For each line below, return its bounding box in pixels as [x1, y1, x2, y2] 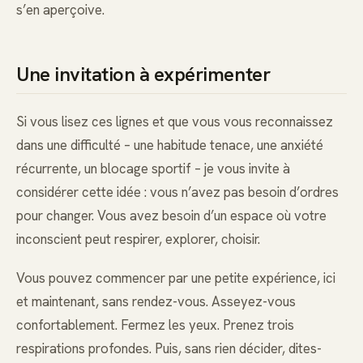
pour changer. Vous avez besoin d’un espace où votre [16, 206, 327, 224]
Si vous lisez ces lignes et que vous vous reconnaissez [16, 112, 333, 130]
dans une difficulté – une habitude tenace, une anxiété [16, 135, 323, 154]
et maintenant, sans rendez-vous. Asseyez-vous [16, 292, 296, 310]
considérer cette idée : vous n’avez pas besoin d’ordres [16, 182, 339, 201]
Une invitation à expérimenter [16, 61, 271, 87]
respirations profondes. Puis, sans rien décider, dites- [16, 339, 322, 357]
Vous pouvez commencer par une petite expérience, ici [16, 268, 335, 287]
